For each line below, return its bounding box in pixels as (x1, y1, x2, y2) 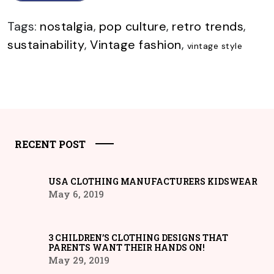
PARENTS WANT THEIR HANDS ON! (48, 241, 205, 253)
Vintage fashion (90, 36, 182, 53)
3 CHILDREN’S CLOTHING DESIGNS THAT (48, 231, 228, 243)
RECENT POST (15, 137, 86, 150)
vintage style (187, 40, 242, 51)
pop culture (98, 18, 166, 34)
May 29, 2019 (48, 253, 109, 266)
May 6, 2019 (48, 187, 104, 200)
